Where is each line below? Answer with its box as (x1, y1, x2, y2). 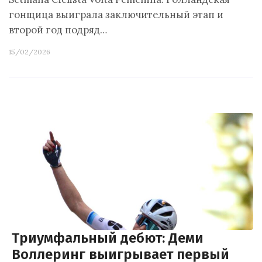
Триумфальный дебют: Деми (12, 230, 204, 246)
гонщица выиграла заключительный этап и (9, 8, 223, 21)
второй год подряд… (9, 23, 107, 36)
